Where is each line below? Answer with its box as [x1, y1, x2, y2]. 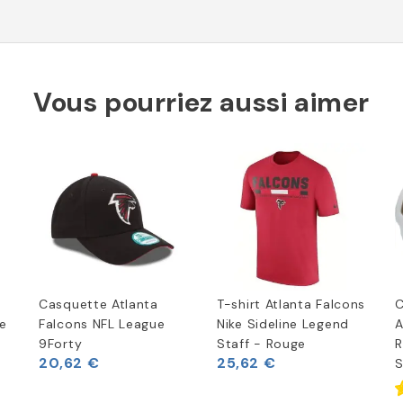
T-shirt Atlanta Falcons [217, 296, 366, 313]
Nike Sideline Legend [217, 316, 349, 333]
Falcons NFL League [39, 316, 166, 333]
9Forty [39, 336, 83, 353]
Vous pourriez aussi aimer [33, 85, 370, 121]
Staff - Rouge [217, 336, 307, 353]
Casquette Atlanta [39, 296, 158, 313]
